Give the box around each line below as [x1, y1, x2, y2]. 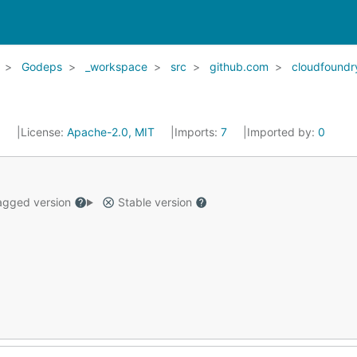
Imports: [175, 125, 221, 139]
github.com [210, 60, 269, 73]
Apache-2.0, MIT [67, 125, 155, 139]
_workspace [85, 60, 147, 73]
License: [21, 125, 67, 139]
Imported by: [247, 125, 318, 139]
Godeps [22, 60, 62, 73]
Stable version [114, 195, 195, 209]
